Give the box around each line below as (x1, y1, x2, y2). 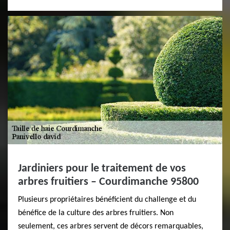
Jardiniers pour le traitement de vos (18, 163, 186, 175)
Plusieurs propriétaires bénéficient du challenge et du (18, 196, 196, 204)
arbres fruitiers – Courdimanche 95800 (18, 176, 199, 188)
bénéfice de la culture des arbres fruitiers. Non (18, 209, 174, 217)
